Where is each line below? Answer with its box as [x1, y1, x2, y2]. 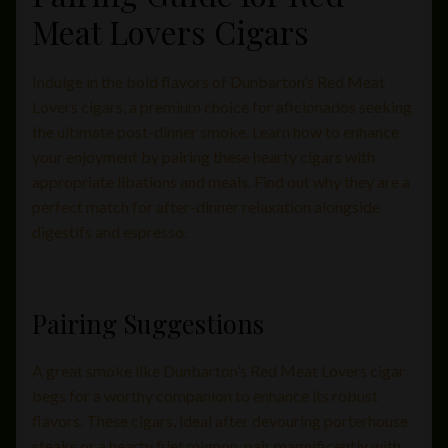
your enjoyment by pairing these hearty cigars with [32, 146, 375, 166]
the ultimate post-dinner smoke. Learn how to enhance [32, 121, 399, 141]
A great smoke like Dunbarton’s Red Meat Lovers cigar [32, 361, 405, 381]
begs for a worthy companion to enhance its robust [32, 386, 378, 406]
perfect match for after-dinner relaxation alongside [32, 196, 380, 216]
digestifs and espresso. [32, 221, 187, 241]
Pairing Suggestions [32, 306, 264, 341]
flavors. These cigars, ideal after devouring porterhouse [32, 411, 408, 431]
